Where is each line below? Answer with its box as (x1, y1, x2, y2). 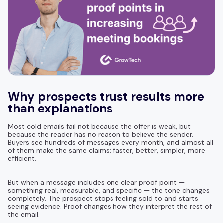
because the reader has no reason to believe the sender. (8, 129, 193, 139)
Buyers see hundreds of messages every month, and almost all (8, 137, 213, 147)
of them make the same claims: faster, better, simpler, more (8, 145, 205, 155)
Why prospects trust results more (8, 88, 204, 104)
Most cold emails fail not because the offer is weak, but (8, 121, 191, 131)
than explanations (8, 100, 112, 116)
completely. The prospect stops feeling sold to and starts (8, 193, 198, 203)
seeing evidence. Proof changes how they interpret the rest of (8, 201, 212, 211)
